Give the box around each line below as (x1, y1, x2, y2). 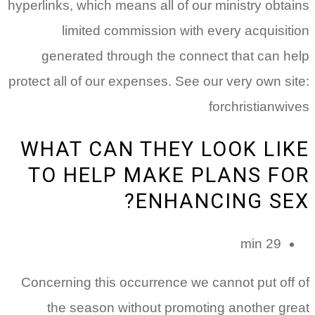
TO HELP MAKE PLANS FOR (28, 163, 309, 188)
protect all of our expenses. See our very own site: (8, 74, 309, 89)
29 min (266, 236, 281, 252)
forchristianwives (209, 99, 309, 115)
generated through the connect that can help (41, 49, 309, 64)
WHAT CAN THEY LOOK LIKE (20, 137, 309, 162)
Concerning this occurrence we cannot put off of (21, 275, 309, 290)
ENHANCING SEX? (136, 189, 309, 214)
